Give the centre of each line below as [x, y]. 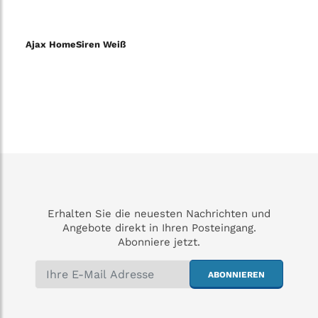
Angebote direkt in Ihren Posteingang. [159, 228]
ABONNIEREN [236, 275]
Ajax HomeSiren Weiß [76, 45]
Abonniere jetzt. [159, 242]
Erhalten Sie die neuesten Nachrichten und [159, 214]
